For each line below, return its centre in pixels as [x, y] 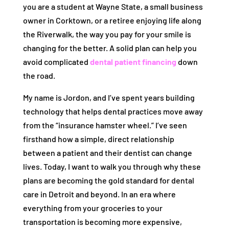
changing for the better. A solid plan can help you [110, 48]
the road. [39, 75]
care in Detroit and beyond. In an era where [99, 194]
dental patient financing [133, 62]
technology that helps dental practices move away [113, 111]
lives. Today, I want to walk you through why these [112, 166]
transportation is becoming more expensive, [102, 222]
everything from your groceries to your [93, 208]
